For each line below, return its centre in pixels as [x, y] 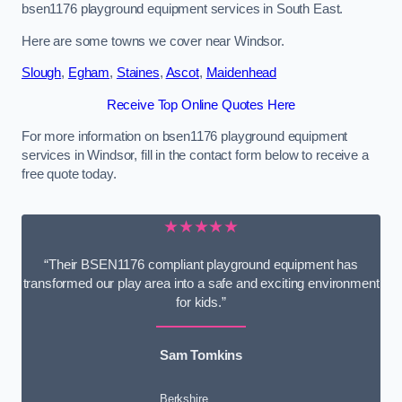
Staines [138, 73]
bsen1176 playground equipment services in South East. [183, 9]
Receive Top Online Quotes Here [201, 105]
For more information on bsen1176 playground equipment [185, 137]
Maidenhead [241, 73]
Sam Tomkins [201, 356]
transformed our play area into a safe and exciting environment [201, 284]
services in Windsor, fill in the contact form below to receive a [195, 156]
